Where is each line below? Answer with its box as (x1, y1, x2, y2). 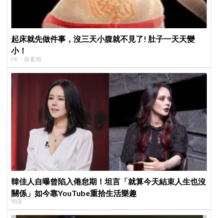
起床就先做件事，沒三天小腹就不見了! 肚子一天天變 (11, 34, 195, 44)
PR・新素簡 (11, 55, 42, 63)
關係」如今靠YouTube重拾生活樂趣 (11, 188, 137, 198)
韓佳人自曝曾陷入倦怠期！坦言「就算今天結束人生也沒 (11, 176, 206, 186)
